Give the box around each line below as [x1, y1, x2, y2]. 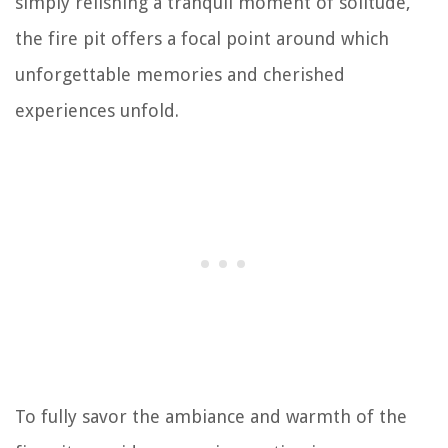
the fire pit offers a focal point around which [15, 28, 389, 49]
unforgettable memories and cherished [15, 64, 345, 85]
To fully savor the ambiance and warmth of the [15, 406, 407, 427]
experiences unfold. [15, 100, 179, 121]
